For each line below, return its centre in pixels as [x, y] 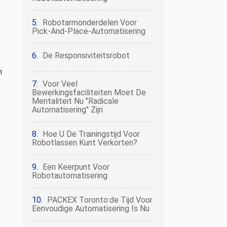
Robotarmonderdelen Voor [90, 23]
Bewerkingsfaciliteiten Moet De [89, 92]
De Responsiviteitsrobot [86, 55]
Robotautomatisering [70, 176]
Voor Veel [60, 84]
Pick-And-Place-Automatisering [89, 31]
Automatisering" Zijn [67, 110]
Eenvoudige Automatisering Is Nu [91, 209]
